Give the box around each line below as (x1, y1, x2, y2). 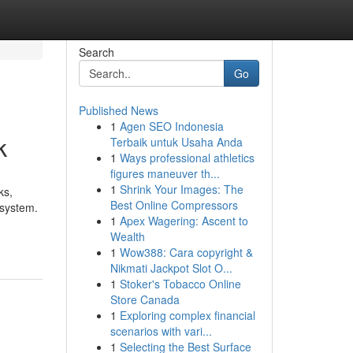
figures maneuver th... (110, 165, 220, 181)
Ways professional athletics (119, 150, 255, 165)
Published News (78, 102, 158, 118)
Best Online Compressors (110, 197, 238, 213)
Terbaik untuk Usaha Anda (110, 134, 243, 150)
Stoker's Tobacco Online (119, 276, 241, 292)
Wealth (110, 229, 145, 244)
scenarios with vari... (110, 323, 212, 339)
